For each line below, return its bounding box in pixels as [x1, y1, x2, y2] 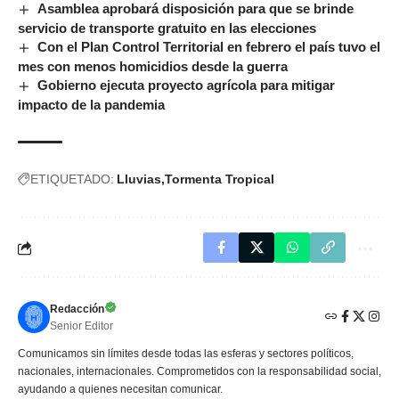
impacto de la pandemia [18, 97, 165, 113]
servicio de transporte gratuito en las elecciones [18, 20, 316, 37]
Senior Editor [50, 320, 113, 333]
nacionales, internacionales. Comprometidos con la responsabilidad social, [18, 365, 381, 379]
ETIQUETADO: [30, 172, 114, 187]
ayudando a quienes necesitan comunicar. [18, 383, 223, 396]
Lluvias [117, 172, 161, 187]
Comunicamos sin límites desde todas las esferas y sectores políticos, [18, 347, 354, 361]
